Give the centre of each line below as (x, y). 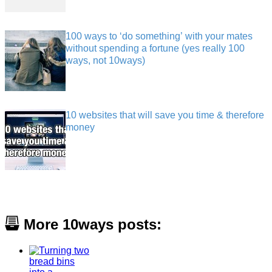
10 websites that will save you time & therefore (165, 115)
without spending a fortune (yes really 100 (155, 49)
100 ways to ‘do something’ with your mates (159, 36)
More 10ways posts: (90, 225)
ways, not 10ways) (105, 61)
